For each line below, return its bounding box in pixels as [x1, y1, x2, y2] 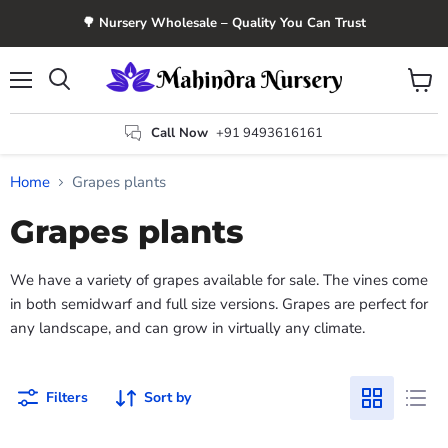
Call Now [151, 123, 208, 142]
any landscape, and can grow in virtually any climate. [10, 318, 365, 339]
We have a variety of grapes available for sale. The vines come [10, 270, 428, 291]
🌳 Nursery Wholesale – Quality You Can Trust [82, 14, 366, 32]
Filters [46, 388, 88, 408]
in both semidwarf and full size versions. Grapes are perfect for [10, 294, 428, 315]
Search [58, 91, 104, 107]
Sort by [144, 388, 191, 408]
